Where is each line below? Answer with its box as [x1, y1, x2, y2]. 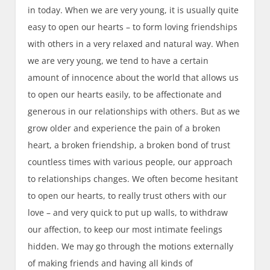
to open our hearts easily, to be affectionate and [28, 88, 222, 100]
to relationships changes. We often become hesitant [28, 172, 239, 184]
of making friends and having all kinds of [28, 257, 193, 269]
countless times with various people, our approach [28, 155, 233, 168]
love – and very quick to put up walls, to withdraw [28, 206, 228, 218]
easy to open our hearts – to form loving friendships [28, 20, 238, 33]
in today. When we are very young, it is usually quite [28, 4, 239, 16]
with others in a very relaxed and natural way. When [28, 37, 240, 49]
